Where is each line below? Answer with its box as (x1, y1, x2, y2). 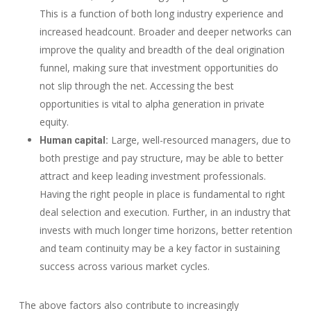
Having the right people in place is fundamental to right (39, 187, 285, 201)
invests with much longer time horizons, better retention (39, 224, 292, 237)
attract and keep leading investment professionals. (39, 169, 266, 183)
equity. (39, 115, 69, 128)
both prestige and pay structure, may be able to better (39, 151, 283, 165)
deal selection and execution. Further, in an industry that (39, 205, 291, 219)
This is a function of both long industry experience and (39, 7, 283, 20)
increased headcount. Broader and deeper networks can (39, 25, 292, 38)
